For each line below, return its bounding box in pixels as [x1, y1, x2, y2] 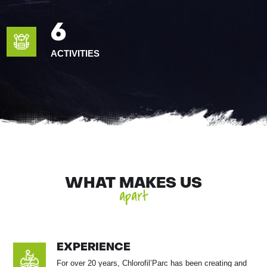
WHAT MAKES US [65, 176, 202, 192]
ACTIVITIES [51, 48, 100, 59]
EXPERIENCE [57, 243, 131, 253]
